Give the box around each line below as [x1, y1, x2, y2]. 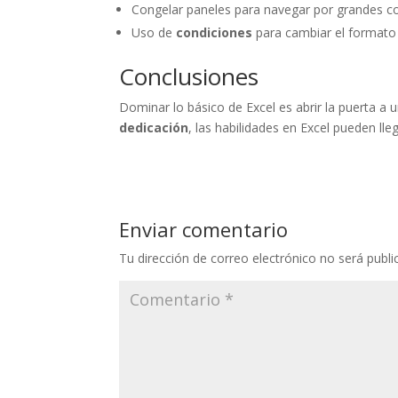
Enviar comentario [119, 216, 289, 243]
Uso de [131, 24, 177, 42]
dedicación [119, 119, 189, 137]
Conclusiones [119, 60, 259, 93]
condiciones [176, 24, 253, 42]
